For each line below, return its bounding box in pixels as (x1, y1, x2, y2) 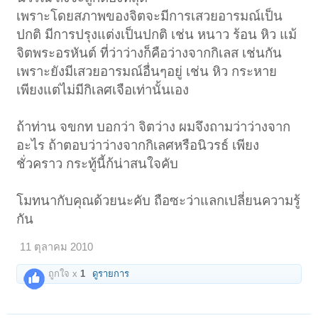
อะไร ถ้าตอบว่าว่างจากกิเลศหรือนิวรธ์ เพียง (16, 138, 260, 153)
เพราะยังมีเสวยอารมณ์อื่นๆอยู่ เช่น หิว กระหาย (16, 64, 278, 79)
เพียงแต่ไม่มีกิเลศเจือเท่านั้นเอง (16, 82, 190, 98)
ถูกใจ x (45, 268, 81, 280)
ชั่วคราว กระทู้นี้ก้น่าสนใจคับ (16, 156, 179, 172)
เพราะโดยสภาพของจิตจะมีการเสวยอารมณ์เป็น (16, 9, 283, 24)
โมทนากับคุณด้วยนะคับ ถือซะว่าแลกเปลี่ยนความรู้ (16, 193, 301, 209)
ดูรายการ (92, 268, 130, 280)
